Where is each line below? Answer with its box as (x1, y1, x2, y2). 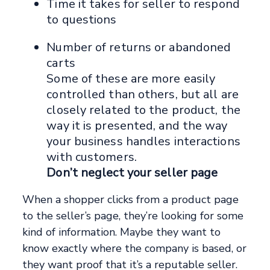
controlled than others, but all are (46, 86, 239, 103)
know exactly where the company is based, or (22, 241, 247, 256)
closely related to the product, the (46, 102, 240, 119)
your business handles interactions (46, 133, 240, 150)
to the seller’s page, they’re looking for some (22, 209, 244, 224)
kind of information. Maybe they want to (22, 225, 221, 240)
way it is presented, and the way (46, 118, 228, 134)
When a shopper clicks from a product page (22, 192, 239, 207)
